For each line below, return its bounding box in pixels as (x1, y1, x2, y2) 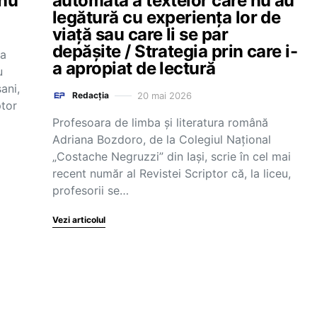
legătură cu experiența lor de (52, 7, 281, 28)
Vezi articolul (52, 214, 105, 225)
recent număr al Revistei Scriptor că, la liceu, (52, 166, 291, 180)
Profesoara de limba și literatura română (52, 115, 268, 129)
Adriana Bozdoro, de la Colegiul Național (52, 132, 271, 146)
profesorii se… (52, 183, 129, 197)
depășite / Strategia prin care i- (52, 41, 298, 62)
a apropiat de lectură (52, 58, 216, 79)
